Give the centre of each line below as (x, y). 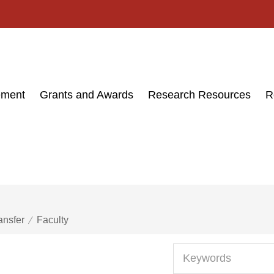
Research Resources (199, 94)
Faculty (53, 220)
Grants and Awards (87, 94)
